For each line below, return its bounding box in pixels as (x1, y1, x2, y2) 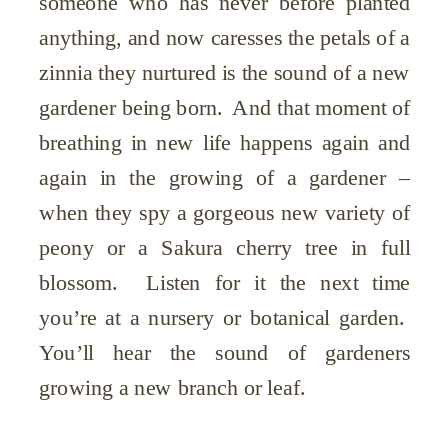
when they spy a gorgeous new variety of (39, 201, 411, 225)
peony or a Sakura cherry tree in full (39, 236, 411, 260)
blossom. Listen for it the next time (39, 271, 411, 295)
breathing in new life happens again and (39, 131, 411, 155)
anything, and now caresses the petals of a (39, 26, 411, 50)
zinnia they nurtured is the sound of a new (39, 61, 411, 85)
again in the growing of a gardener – (39, 166, 411, 190)
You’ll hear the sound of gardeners (39, 341, 411, 365)
